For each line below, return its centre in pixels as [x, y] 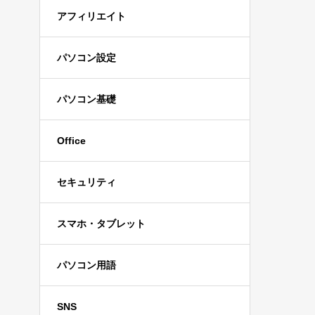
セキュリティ [86, 182]
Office [71, 141]
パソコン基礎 [86, 99]
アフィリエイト [91, 16]
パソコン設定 [86, 58]
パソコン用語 [86, 265]
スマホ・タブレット [101, 224]
